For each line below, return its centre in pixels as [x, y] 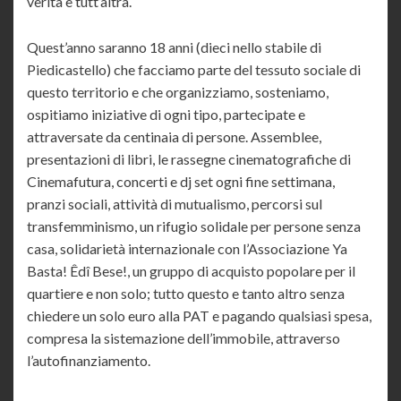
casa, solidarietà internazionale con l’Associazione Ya [187, 249]
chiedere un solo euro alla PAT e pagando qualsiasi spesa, [199, 316]
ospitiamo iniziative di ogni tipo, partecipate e [166, 115]
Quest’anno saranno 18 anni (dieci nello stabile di [174, 47]
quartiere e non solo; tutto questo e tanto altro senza [186, 294]
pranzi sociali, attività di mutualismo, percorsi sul [175, 204]
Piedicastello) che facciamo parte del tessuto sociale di [194, 70]
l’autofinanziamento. [89, 361]
